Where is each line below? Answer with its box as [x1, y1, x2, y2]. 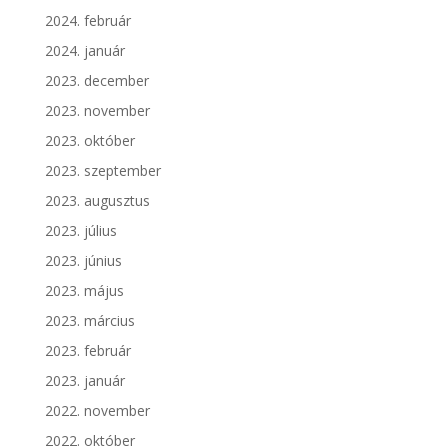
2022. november [44, 401, 150, 421]
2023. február [44, 341, 131, 361]
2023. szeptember [44, 161, 161, 181]
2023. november [44, 101, 150, 121]
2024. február [44, 11, 131, 31]
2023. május [44, 281, 124, 301]
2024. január [44, 41, 125, 61]
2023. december [44, 71, 149, 91]
